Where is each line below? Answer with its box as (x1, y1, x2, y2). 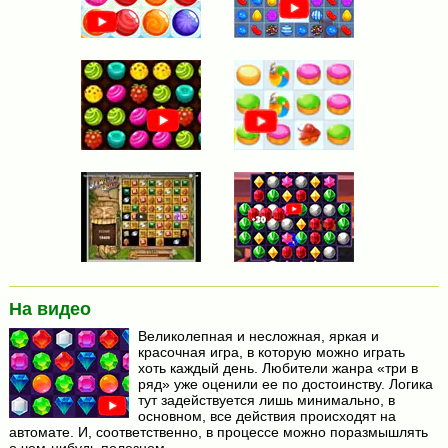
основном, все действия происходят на (137, 408, 396, 425)
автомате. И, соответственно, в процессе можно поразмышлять (8, 424, 428, 441)
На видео (8, 298, 91, 319)
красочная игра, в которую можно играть (137, 344, 405, 361)
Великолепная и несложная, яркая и (137, 328, 379, 345)
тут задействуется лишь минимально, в (137, 392, 395, 409)
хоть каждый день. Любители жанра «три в (137, 360, 418, 377)
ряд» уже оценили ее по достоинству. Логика (137, 376, 433, 393)
